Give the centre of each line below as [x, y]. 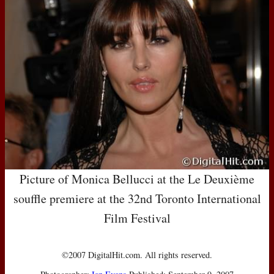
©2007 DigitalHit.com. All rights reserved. [137, 254]
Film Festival [137, 218]
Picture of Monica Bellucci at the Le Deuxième [137, 179]
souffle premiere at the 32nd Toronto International [137, 198]
